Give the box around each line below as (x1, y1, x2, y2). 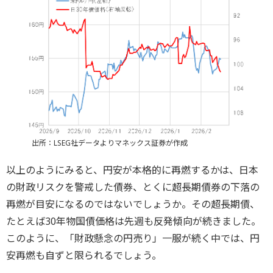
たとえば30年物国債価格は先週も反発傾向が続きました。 (6, 214, 261, 229)
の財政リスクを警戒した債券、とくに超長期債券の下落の (6, 180, 260, 194)
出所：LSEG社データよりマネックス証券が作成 (31, 138, 188, 149)
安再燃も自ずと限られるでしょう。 (6, 249, 161, 263)
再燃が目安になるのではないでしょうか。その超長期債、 (6, 197, 260, 211)
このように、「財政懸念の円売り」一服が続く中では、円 (6, 232, 260, 246)
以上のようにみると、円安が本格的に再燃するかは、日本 (6, 163, 258, 177)
